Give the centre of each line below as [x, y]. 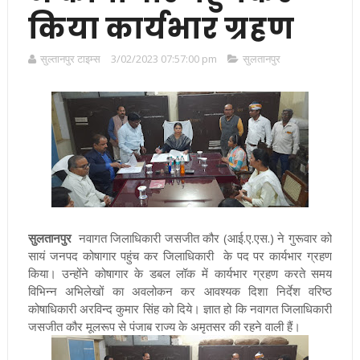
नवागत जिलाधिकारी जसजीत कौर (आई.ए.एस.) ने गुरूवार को [202, 237]
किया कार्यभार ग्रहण [161, 28]
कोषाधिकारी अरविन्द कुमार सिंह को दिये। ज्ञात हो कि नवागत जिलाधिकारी [180, 308]
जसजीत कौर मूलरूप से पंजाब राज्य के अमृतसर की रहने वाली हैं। [164, 326]
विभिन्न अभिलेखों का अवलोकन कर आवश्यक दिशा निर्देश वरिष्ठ [180, 290]
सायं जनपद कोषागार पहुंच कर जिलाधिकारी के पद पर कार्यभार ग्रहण [180, 255]
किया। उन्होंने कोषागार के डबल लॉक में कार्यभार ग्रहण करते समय [180, 273]
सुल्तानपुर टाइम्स [70, 58]
